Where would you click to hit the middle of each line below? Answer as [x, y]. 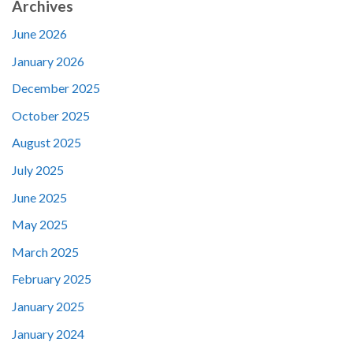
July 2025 [38, 170]
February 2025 [52, 279]
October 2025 [51, 115]
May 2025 [40, 225]
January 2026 [48, 61]
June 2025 [39, 197]
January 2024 [48, 333]
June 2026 [39, 34]
